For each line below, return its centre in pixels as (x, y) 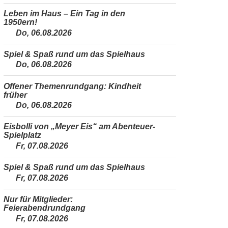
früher (16, 95)
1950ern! (21, 22)
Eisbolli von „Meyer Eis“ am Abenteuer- (80, 127)
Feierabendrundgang (45, 208)
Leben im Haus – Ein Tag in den (65, 13)
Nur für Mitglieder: (38, 199)
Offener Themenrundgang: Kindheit (73, 86)
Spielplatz (23, 135)
